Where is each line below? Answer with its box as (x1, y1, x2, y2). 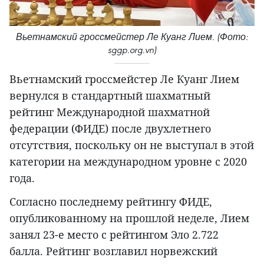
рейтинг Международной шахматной (9, 104, 210, 119)
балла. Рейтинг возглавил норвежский (9, 243, 217, 258)
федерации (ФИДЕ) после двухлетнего (9, 121, 211, 136)
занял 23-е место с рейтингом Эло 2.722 (9, 227, 219, 242)
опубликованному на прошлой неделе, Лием (9, 210, 249, 225)
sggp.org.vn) (107, 44, 157, 55)
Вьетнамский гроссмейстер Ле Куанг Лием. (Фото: (16, 31, 248, 42)
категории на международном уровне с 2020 (9, 154, 247, 169)
